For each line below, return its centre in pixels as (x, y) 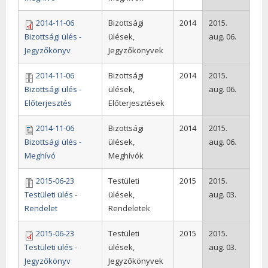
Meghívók (126, 155)
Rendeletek (129, 208)
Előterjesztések (136, 103)
